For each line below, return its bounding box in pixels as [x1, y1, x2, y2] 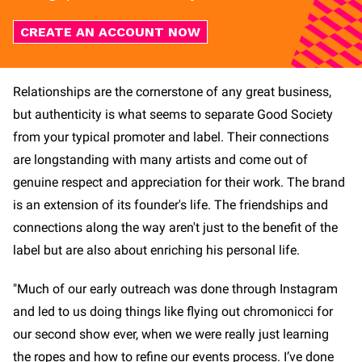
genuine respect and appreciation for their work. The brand [13, 174, 345, 190]
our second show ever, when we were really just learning [13, 326, 329, 342]
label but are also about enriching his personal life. [13, 242, 300, 258]
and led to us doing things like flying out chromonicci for [13, 303, 333, 319]
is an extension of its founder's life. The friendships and [13, 196, 328, 213]
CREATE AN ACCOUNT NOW [20, 23, 200, 40]
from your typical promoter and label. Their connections [13, 128, 329, 145]
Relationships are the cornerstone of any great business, [13, 83, 331, 99]
